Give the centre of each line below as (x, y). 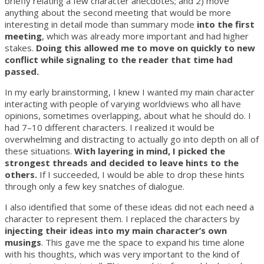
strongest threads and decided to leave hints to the (122, 162)
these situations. (39, 151)
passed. (22, 71)
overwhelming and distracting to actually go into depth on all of (132, 139)
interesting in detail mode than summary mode (101, 24)
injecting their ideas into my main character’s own (116, 230)
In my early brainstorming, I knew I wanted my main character (130, 92)
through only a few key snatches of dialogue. (95, 186)
